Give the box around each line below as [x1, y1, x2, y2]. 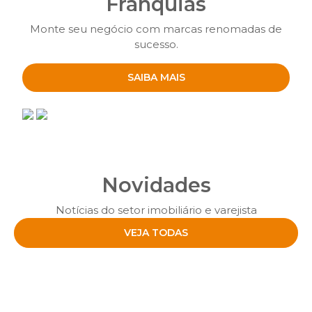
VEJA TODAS [124, 226, 188, 240]
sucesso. [134, 38, 178, 52]
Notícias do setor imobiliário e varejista [55, 203, 257, 217]
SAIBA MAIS [127, 71, 185, 84]
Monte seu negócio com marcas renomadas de [30, 22, 282, 36]
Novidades [101, 173, 211, 198]
